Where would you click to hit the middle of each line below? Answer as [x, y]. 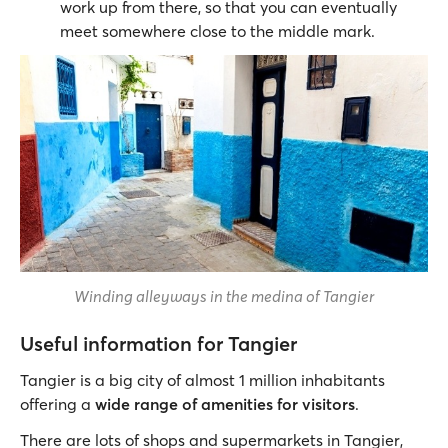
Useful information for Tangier [158, 343]
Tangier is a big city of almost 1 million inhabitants [202, 379]
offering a [57, 403]
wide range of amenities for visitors [225, 403]
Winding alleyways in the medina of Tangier [224, 295]
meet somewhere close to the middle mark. [217, 30]
